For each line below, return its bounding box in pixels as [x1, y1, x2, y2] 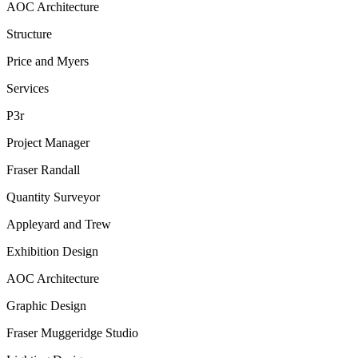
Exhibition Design [6, 245, 98, 259]
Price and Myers [6, 54, 89, 69]
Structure [6, 27, 52, 42]
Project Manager [6, 136, 89, 150]
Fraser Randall [6, 163, 80, 177]
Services [6, 82, 49, 96]
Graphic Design [6, 299, 86, 313]
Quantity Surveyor [6, 190, 100, 205]
